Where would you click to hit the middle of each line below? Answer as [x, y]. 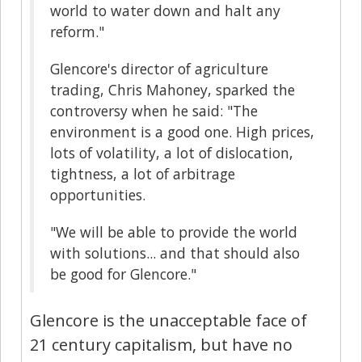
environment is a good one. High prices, [182, 131]
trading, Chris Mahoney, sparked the [173, 89]
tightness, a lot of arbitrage [143, 173]
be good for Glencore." [123, 274]
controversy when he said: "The [154, 110]
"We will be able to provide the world [174, 232]
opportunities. [98, 194]
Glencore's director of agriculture [159, 68]
